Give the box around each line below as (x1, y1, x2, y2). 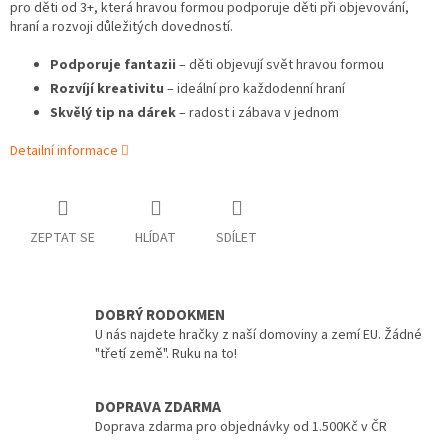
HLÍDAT (135, 228, 176, 249)
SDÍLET (216, 228, 257, 249)
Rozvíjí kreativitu (50, 79, 164, 100)
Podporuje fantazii (50, 55, 176, 76)
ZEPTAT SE (30, 228, 95, 249)
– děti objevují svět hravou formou (176, 55, 384, 76)
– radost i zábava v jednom (176, 103, 339, 124)
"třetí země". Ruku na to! (95, 344, 237, 365)
